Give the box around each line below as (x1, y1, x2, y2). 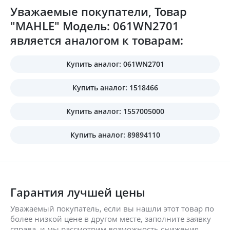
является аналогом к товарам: (10, 32, 183, 48)
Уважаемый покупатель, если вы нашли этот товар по (10, 203, 214, 214)
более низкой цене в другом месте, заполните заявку (10, 213, 211, 224)
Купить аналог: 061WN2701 (66, 59, 164, 69)
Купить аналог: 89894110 (70, 129, 160, 140)
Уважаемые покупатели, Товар (10, 3, 187, 19)
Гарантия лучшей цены (10, 184, 145, 200)
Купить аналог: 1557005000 (66, 106, 164, 116)
